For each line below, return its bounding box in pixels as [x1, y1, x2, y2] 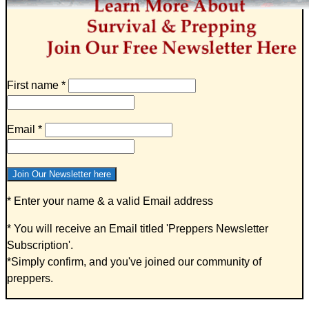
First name [7, 79, 61, 91]
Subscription [7, 239, 68, 251]
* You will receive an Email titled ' [7, 222, 168, 235]
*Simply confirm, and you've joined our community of [7, 255, 261, 268]
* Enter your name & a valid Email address [7, 195, 213, 207]
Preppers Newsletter [168, 222, 268, 235]
